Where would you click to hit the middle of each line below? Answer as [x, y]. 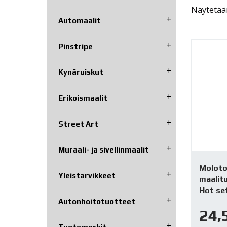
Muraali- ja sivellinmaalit [103, 149]
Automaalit [79, 20]
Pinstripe [75, 46]
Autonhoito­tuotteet [97, 201]
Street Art [78, 124]
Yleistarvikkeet [87, 175]
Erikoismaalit [83, 98]
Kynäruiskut [81, 72]
